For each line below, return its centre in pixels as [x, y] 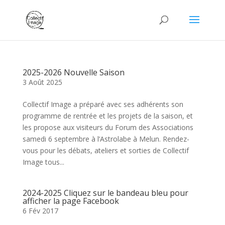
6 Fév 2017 [40, 211]
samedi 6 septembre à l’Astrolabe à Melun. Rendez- [106, 139]
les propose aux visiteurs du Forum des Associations [108, 127]
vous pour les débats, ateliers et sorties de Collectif [105, 150]
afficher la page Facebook [71, 201]
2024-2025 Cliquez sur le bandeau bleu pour [105, 193]
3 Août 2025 [42, 82]
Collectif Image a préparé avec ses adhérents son [103, 104]
